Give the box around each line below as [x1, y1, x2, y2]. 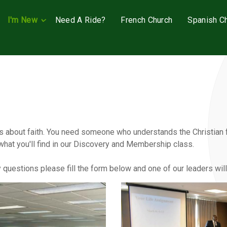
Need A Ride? [55, 15, 106, 25]
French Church [121, 15, 173, 25]
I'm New [7, 15, 37, 25]
